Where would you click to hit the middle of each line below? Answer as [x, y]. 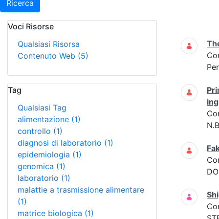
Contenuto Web [48, 56]
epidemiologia [45, 154]
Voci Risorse [31, 26]
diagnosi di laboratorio [61, 143]
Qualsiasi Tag [42, 108]
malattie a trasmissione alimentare [81, 190]
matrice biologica [51, 213]
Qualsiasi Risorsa [49, 44]
